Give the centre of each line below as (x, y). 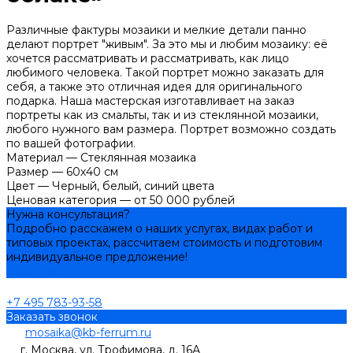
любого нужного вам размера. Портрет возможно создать (171, 129)
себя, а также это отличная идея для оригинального (154, 86)
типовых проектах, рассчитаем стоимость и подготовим (164, 242)
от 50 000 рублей (184, 200)
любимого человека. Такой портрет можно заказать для (165, 72)
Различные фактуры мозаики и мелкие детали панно (156, 30)
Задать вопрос (48, 271)
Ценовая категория (63, 200)
